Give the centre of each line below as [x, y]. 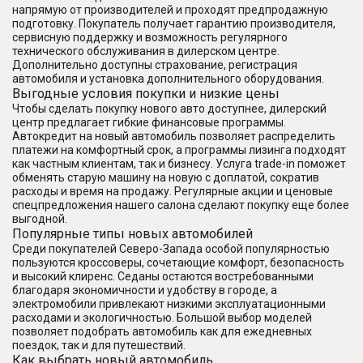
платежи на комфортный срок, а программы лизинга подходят [179, 150]
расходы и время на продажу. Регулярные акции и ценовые [173, 191]
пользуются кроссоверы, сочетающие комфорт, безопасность [178, 263]
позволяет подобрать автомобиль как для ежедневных [162, 331]
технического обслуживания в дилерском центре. [146, 51]
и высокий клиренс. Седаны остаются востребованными [163, 276]
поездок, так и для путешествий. [99, 345]
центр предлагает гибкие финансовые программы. [149, 122]
